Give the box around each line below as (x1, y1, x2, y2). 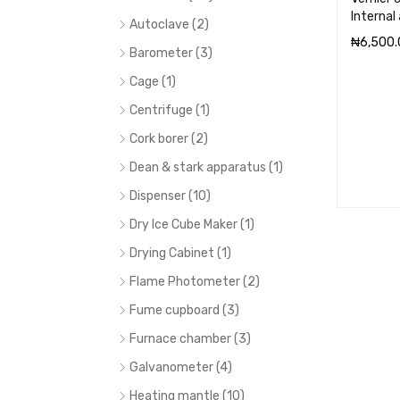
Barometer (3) (129, 46, 212, 61)
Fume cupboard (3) (129, 303, 239, 318)
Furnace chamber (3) (129, 331, 251, 346)
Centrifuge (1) (129, 103, 210, 118)
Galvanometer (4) (129, 360, 232, 375)
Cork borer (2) (129, 131, 208, 146)
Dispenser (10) (129, 188, 211, 204)
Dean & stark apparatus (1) (129, 160, 283, 175)
